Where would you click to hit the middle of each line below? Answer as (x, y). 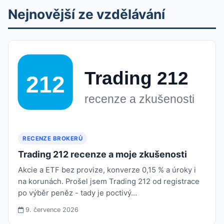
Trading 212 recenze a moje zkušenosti (103, 154)
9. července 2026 (51, 209)
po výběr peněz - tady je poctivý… (78, 193)
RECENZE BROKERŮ (53, 138)
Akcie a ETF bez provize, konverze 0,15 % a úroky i (107, 170)
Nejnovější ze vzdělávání (86, 14)
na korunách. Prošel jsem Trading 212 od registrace (109, 181)
